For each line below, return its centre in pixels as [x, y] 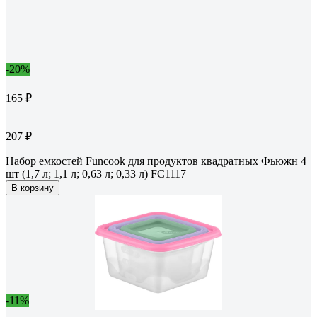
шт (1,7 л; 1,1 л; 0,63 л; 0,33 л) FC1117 [96, 174]
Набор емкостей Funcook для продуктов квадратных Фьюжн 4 [156, 161]
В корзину [33, 188]
